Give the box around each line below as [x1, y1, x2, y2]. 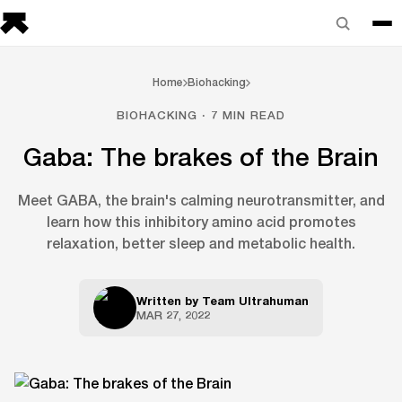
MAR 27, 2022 [136, 308, 210, 322]
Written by [136, 293, 202, 308]
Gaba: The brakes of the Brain [23, 142, 379, 171]
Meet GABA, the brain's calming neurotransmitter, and [17, 191, 385, 208]
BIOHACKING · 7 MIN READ [116, 108, 286, 122]
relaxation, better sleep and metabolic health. [47, 234, 355, 251]
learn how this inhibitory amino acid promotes [46, 213, 356, 230]
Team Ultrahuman [202, 293, 309, 308]
